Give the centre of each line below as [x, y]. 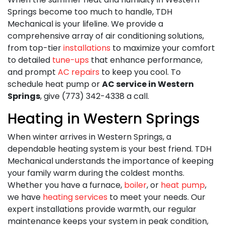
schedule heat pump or [55, 84]
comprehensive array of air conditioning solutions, [106, 36]
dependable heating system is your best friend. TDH [109, 149]
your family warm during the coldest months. [96, 173]
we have [25, 197]
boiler [135, 185]
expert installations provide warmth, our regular [102, 209]
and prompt [33, 72]
